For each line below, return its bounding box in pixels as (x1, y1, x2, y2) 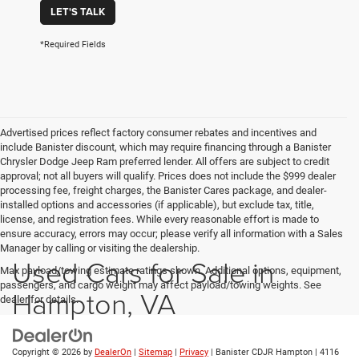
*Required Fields (40, 39, 106, 50)
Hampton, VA (12, 283, 175, 324)
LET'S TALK (50, 4, 105, 20)
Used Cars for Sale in (12, 252, 274, 292)
